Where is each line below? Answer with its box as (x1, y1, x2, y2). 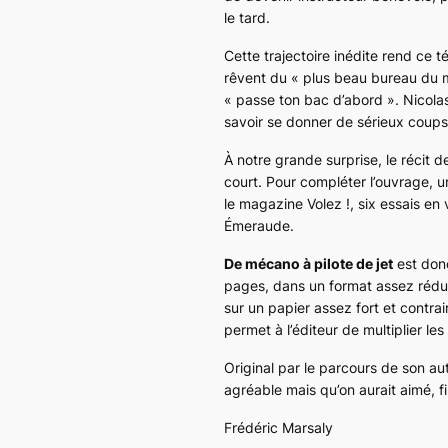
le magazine (224, 194, 307, 212)
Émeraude (224, 216, 290, 234)
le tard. (224, 8, 270, 26)
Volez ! (307, 194, 350, 212)
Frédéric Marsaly (224, 418, 333, 436)
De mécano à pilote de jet (224, 254, 393, 272)
